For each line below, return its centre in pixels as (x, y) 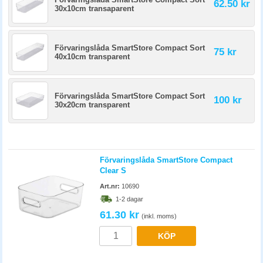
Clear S (113, 171)
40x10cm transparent (92, 57)
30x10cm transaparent (94, 9)
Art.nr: (110, 186)
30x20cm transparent (92, 105)
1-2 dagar (129, 199)
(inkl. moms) (159, 216)
